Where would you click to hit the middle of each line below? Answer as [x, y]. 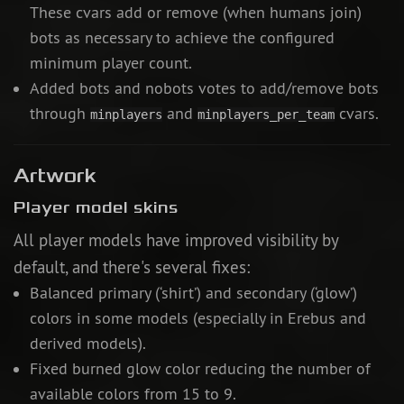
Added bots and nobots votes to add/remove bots [204, 89]
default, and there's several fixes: [132, 267]
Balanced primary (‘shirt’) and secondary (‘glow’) [193, 294]
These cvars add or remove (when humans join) [195, 13]
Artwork [55, 176]
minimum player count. [110, 64]
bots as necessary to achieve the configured [182, 38]
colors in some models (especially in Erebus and [197, 319]
